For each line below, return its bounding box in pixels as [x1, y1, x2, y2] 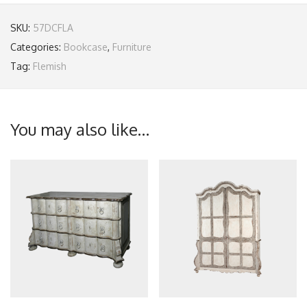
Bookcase [64, 41, 108, 53]
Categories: [10, 41, 64, 53]
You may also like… [10, 119, 149, 140]
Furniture [112, 41, 151, 53]
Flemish [33, 60, 66, 72]
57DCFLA [33, 22, 73, 34]
